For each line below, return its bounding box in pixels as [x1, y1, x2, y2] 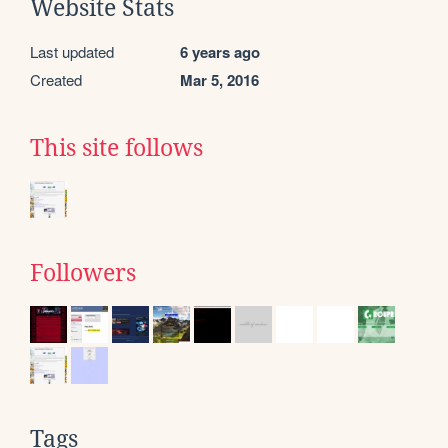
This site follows [30, 135, 203, 162]
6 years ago [180, 41, 260, 64]
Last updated [30, 41, 114, 63]
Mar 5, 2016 [180, 69, 259, 92]
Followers [30, 260, 136, 287]
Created [30, 69, 82, 91]
